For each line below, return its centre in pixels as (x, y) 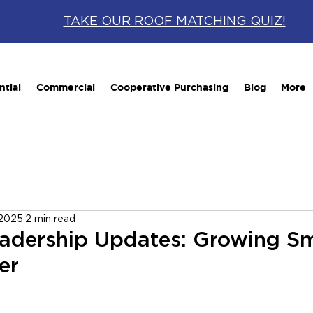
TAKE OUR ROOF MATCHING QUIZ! (174, 22)
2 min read (50, 219)
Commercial (65, 87)
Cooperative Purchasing (169, 87)
